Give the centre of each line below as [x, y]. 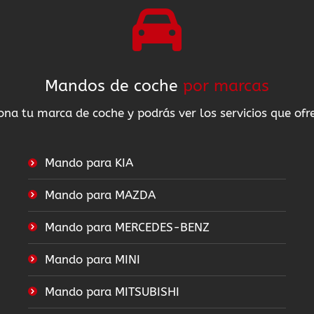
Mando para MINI [92, 260]
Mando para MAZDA [100, 195]
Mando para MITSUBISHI [112, 292]
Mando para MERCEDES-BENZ [127, 227]
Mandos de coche [114, 86]
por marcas [226, 86]
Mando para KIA [89, 163]
